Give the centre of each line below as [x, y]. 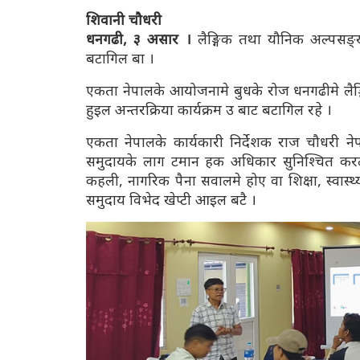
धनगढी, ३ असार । [139, 39]
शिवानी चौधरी [124, 20]
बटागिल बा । [120, 58]
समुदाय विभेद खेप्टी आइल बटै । [171, 200]
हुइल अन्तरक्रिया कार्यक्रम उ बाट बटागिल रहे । [209, 110]
